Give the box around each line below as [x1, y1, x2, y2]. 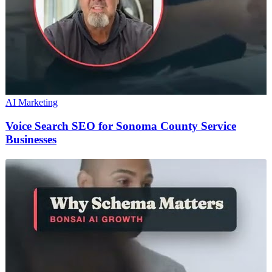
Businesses [5, 133, 56, 146]
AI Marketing [5, 97, 58, 108]
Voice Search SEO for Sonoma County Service [5, 120, 236, 133]
